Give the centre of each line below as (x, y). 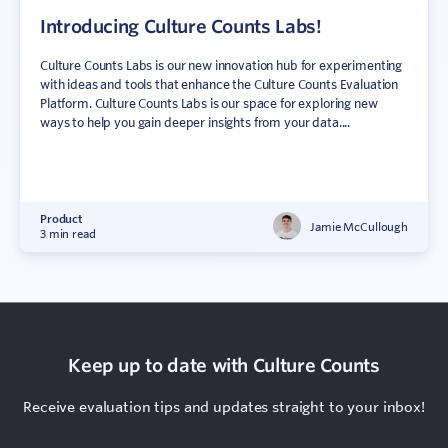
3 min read (68, 234)
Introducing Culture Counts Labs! (181, 26)
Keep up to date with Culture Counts (224, 365)
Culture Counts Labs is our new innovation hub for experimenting (221, 65)
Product (62, 219)
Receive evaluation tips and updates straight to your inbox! (224, 407)
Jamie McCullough (359, 226)
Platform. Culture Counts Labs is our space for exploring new (209, 103)
